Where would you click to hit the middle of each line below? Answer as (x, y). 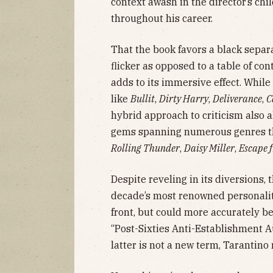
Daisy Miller (209, 148)
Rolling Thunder (145, 148)
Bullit (143, 98)
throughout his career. (162, 18)
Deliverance (237, 98)
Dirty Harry (184, 98)
